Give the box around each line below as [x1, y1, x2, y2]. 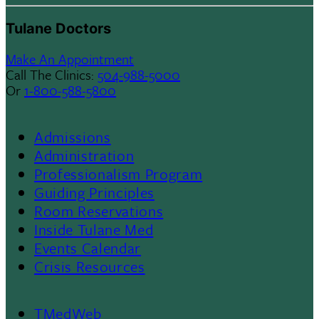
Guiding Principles [34, 182, 155, 204]
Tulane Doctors [6, 20, 111, 38]
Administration [34, 145, 135, 167]
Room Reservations [34, 200, 164, 222]
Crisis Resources [34, 256, 145, 278]
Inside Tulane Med [34, 219, 154, 241]
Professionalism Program [34, 163, 203, 185]
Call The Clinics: [6, 65, 98, 85]
